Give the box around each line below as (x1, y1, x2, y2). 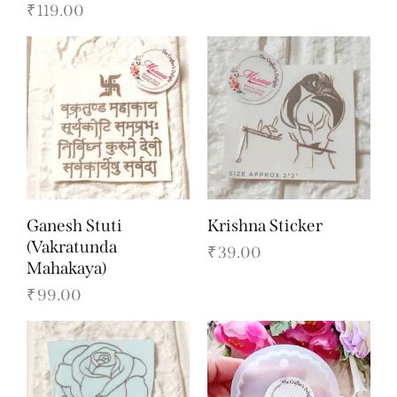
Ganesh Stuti (27, 214, 122, 236)
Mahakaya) (27, 257, 106, 278)
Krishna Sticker (207, 214, 323, 236)
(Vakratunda (27, 236, 117, 257)
